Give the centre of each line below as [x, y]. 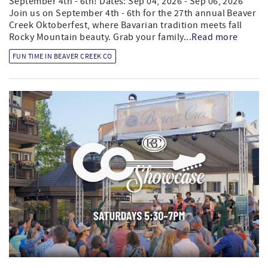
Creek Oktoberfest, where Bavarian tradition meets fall [126, 25]
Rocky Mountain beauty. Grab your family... [100, 37]
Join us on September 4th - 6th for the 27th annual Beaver [133, 13]
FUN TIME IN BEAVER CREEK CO [63, 56]
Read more [215, 37]
